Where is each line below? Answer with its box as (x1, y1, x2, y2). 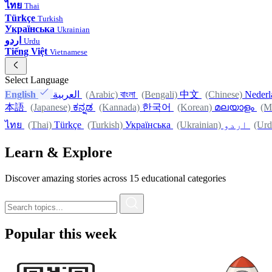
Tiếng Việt (5, 46, 47, 57)
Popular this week (5, 225, 117, 242)
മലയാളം (214, 102, 254, 113)
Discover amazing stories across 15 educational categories (5, 172, 226, 183)
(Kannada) (99, 102, 140, 113)
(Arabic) (86, 89, 118, 100)
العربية (53, 89, 80, 100)
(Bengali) (141, 89, 177, 100)
